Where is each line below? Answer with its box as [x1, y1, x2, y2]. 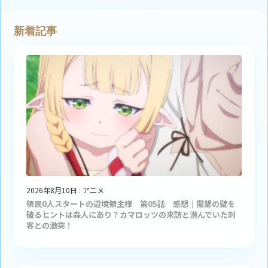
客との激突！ [26, 220, 73, 232]
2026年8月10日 [26, 185, 77, 196]
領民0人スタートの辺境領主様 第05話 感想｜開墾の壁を [26, 198, 235, 210]
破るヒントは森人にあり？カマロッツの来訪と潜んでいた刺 [26, 209, 236, 221]
